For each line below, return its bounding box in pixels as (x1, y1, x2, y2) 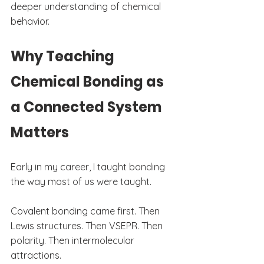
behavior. (11, 15, 49, 27)
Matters (11, 122, 69, 142)
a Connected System (11, 97, 164, 117)
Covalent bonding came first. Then (11, 204, 162, 217)
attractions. (11, 249, 61, 261)
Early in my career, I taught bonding (11, 160, 167, 173)
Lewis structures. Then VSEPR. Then (11, 219, 165, 232)
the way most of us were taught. (11, 175, 151, 187)
